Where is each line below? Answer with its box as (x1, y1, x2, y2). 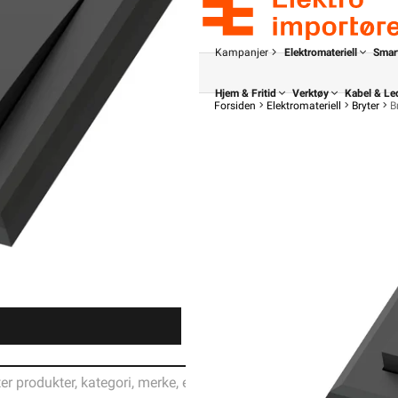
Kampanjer (215, 46, 268, 59)
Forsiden (214, 99, 256, 112)
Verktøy (292, 87, 329, 99)
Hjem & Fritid (215, 87, 276, 99)
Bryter (352, 99, 379, 112)
